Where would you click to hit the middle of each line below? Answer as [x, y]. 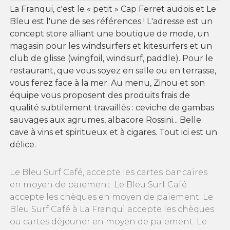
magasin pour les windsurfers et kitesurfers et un [111, 46]
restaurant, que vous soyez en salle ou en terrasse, [113, 70]
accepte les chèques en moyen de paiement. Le [111, 197]
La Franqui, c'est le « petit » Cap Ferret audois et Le [113, 9]
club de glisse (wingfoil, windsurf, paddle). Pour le [111, 58]
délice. [23, 144]
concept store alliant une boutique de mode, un [109, 33]
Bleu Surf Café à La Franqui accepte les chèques [112, 209]
